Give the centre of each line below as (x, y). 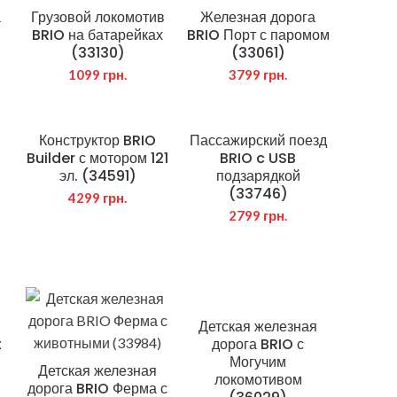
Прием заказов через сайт (170, 354)
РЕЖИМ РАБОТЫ (146, 223)
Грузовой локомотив (97, 17)
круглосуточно (132, 374)
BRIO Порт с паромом (258, 35)
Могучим (258, 362)
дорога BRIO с (258, 344)
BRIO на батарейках (98, 35)
